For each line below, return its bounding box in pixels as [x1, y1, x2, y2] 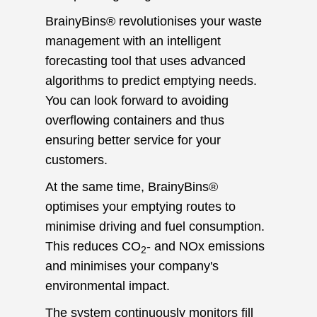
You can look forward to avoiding [45, 93, 229, 108]
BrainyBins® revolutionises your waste [45, 14, 262, 29]
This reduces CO [45, 239, 141, 254]
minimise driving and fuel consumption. [45, 219, 265, 234]
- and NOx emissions [146, 239, 265, 254]
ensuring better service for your [45, 133, 221, 148]
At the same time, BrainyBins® [45, 180, 218, 195]
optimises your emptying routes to [45, 200, 236, 214]
